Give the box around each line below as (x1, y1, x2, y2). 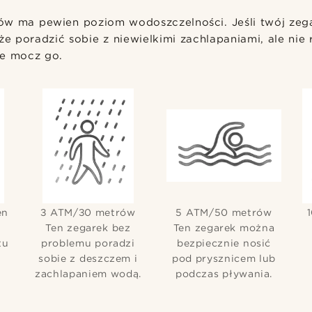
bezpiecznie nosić (176, 237, 272, 249)
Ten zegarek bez (45, 221, 131, 233)
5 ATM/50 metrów (175, 206, 272, 218)
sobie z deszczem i (38, 252, 138, 264)
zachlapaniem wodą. (35, 267, 141, 279)
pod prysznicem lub (171, 252, 276, 264)
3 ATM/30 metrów (40, 206, 136, 218)
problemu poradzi (41, 237, 135, 249)
